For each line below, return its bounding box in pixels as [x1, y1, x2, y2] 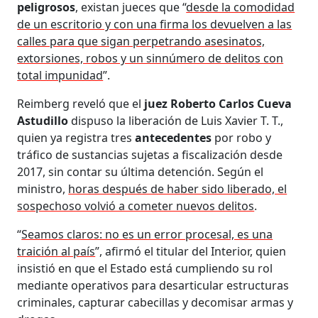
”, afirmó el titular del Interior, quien [95, 243, 287, 259]
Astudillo [17, 112, 72, 128]
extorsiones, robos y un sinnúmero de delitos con [17, 50, 284, 66]
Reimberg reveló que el [17, 95, 145, 111]
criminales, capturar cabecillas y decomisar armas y [17, 294, 294, 310]
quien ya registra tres [17, 129, 136, 146]
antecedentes [135, 129, 212, 146]
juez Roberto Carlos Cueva [144, 95, 292, 111]
